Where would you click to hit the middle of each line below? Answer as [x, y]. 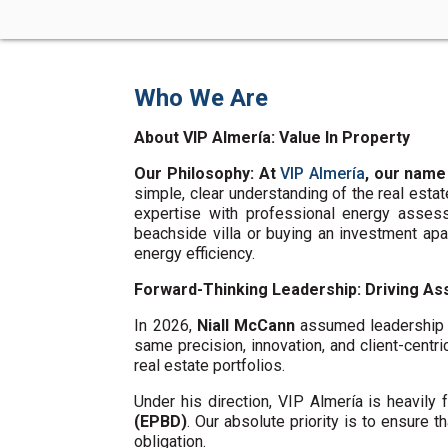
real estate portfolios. [210, 365]
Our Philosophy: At [207, 173]
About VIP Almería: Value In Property [272, 137]
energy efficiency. [195, 253]
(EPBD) [161, 421]
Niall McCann [245, 325]
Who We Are [201, 98]
